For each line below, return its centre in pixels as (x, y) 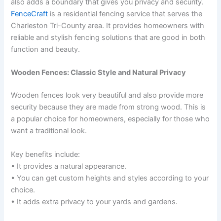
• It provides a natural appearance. (69, 166)
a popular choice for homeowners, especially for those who (110, 119)
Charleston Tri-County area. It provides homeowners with (108, 25)
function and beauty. (46, 49)
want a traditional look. (49, 131)
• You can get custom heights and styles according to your (110, 178)
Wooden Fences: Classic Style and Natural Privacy (99, 73)
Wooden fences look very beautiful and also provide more (107, 95)
